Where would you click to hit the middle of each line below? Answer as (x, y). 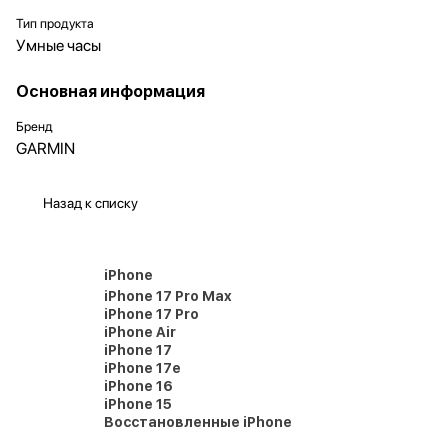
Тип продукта (55, 23)
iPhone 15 (138, 404)
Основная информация (110, 91)
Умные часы (58, 45)
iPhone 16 (138, 386)
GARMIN (45, 148)
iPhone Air (140, 332)
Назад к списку (90, 203)
